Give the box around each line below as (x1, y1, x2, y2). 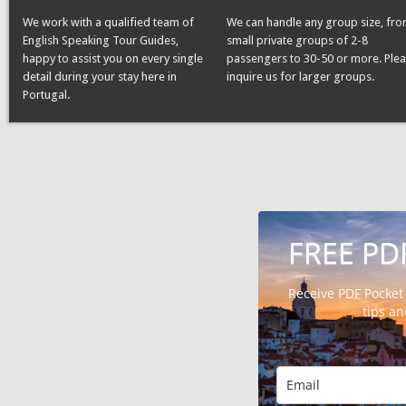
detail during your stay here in (23, 69, 177, 83)
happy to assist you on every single (23, 51, 203, 65)
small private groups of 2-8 (227, 33, 368, 47)
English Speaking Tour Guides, (23, 33, 179, 47)
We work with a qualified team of (23, 14, 194, 29)
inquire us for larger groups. (227, 69, 374, 83)
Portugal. (23, 87, 70, 101)
